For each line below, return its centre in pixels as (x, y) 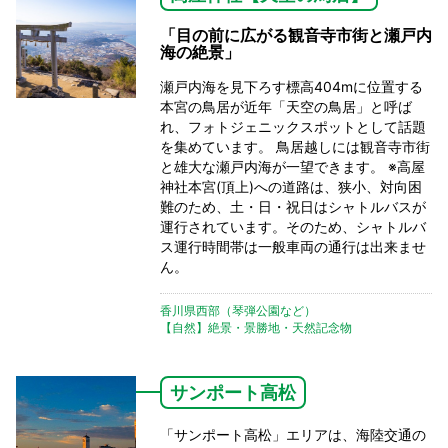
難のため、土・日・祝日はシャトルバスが (293, 206)
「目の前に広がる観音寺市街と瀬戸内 (296, 34)
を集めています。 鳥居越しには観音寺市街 (295, 146)
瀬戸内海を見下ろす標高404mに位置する (291, 86)
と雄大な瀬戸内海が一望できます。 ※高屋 (292, 166)
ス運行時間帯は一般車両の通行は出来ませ (293, 246)
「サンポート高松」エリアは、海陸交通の (293, 434)
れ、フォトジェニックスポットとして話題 (293, 126)
